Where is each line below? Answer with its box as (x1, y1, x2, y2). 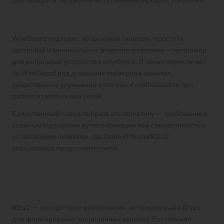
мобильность (12, 177, 109, 196)
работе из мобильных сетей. (12, 91, 103, 100)
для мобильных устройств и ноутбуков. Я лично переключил (12, 56, 206, 66)
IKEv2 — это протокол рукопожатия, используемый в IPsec (12, 202, 200, 212)
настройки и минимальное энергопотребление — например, (12, 45, 208, 54)
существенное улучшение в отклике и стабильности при (12, 79, 193, 89)
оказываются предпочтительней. (12, 143, 118, 152)
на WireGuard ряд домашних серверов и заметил (12, 68, 171, 77)
